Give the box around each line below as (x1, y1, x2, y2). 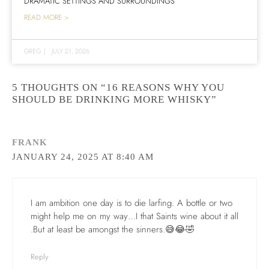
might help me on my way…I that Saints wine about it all (31, 210, 238, 223)
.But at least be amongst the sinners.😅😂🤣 (31, 223, 195, 237)
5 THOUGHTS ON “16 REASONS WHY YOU (12, 81, 225, 93)
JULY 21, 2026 (52, 46, 89, 56)
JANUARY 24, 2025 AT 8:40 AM (12, 151, 154, 162)
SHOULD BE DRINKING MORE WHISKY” (12, 93, 217, 105)
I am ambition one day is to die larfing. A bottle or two (31, 196, 232, 210)
